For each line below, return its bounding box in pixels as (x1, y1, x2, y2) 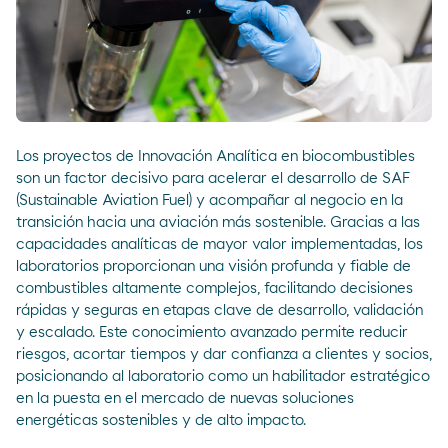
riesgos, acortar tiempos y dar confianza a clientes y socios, (16, 346, 432, 362)
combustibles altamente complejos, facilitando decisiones (16, 280, 413, 296)
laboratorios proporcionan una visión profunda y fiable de (16, 258, 411, 274)
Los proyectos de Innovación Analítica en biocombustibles (16, 148, 415, 164)
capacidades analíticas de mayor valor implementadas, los (16, 236, 423, 252)
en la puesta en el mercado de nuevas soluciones (16, 390, 354, 406)
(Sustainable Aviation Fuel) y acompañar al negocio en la (16, 192, 403, 208)
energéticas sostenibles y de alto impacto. (16, 412, 306, 428)
